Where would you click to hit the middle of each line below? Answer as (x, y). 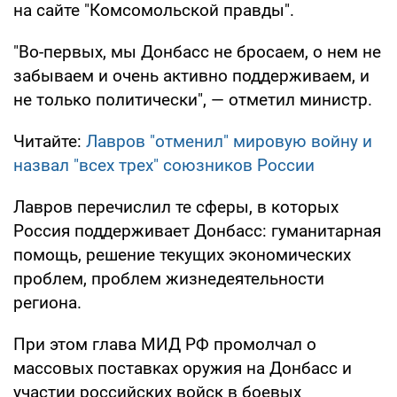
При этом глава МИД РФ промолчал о (165, 344)
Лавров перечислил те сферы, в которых (176, 206)
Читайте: (50, 141)
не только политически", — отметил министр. (193, 99)
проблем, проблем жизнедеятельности (169, 278)
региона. (47, 302)
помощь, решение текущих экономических (182, 254)
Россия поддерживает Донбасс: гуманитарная (197, 230)
